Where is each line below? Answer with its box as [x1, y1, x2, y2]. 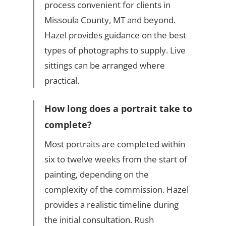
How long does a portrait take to [44, 102, 192, 115]
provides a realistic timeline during [44, 199, 179, 211]
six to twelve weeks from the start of [44, 153, 187, 165]
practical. [44, 75, 79, 87]
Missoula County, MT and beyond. [44, 14, 176, 26]
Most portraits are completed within [44, 138, 185, 150]
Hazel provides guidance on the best [44, 29, 186, 41]
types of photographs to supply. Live [44, 44, 186, 56]
